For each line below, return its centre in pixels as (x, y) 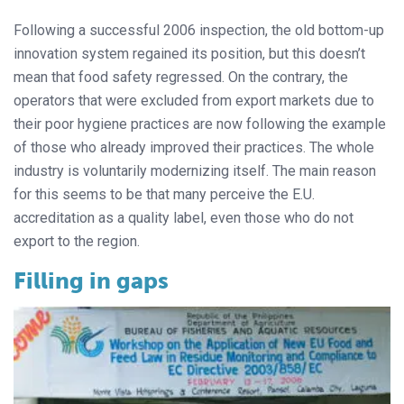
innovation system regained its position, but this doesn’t (189, 54)
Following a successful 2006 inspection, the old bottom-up (199, 31)
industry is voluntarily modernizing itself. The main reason (195, 171)
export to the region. (77, 242)
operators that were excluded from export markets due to (194, 101)
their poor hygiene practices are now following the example (200, 124)
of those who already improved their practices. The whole (194, 148)
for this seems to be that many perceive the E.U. (164, 195)
